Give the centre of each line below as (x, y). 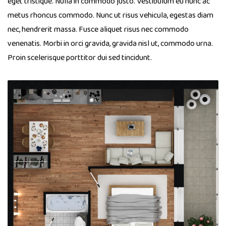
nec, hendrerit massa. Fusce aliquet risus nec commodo (98, 30)
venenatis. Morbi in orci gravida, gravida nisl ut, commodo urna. (110, 44)
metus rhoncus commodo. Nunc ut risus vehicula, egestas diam (110, 16)
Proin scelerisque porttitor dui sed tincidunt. (80, 58)
